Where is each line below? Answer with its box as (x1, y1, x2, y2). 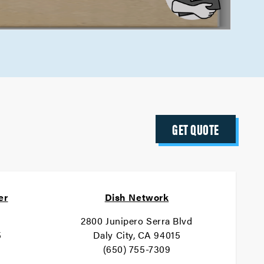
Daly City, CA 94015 (93, 228, 181, 242)
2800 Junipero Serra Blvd (81, 214, 193, 227)
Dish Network (104, 190, 169, 204)
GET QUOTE (172, 119, 219, 139)
